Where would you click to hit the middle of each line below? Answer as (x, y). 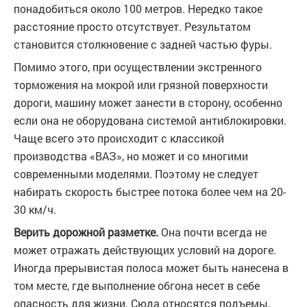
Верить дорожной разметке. (87, 232)
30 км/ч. (35, 210)
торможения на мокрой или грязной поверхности (141, 85)
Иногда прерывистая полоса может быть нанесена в (151, 268)
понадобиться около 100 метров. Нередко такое (138, 9)
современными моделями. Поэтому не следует (136, 174)
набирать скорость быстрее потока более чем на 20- (150, 192)
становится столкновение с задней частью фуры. (143, 45)
